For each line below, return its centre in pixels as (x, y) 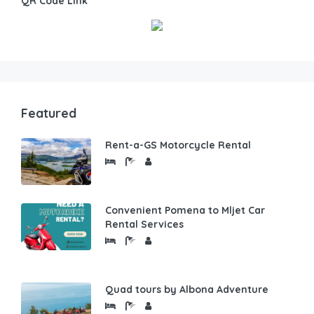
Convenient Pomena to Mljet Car (185, 210)
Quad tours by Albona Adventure (187, 289)
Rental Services (144, 224)
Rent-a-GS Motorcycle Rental (178, 145)
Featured (49, 113)
